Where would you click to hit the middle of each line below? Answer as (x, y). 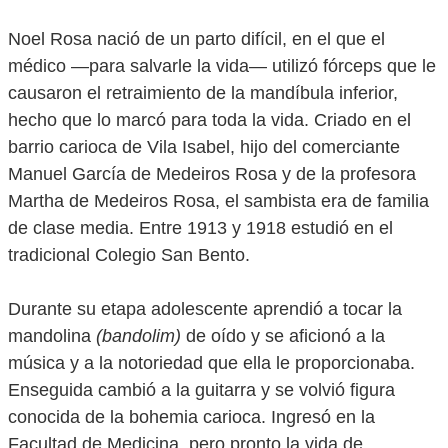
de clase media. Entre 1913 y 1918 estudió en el (200, 228)
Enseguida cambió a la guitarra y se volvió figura (201, 390)
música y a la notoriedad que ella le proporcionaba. (211, 363)
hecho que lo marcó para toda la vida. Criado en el (209, 120)
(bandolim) (138, 336)
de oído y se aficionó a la (283, 336)
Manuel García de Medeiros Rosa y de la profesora (212, 174)
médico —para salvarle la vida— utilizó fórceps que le (222, 66)
